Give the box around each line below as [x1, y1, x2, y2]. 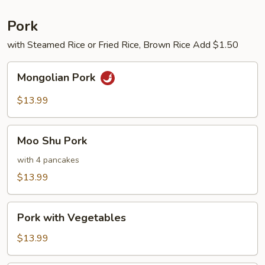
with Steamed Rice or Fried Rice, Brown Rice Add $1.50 [7, 38, 238, 51]
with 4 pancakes [17, 154, 79, 166]
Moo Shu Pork [17, 134, 87, 148]
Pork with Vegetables [17, 211, 126, 225]
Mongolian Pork [17, 70, 98, 85]
